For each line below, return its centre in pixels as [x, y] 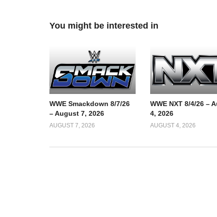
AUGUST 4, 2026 [173, 126]
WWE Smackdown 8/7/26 [90, 104]
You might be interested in [104, 26]
